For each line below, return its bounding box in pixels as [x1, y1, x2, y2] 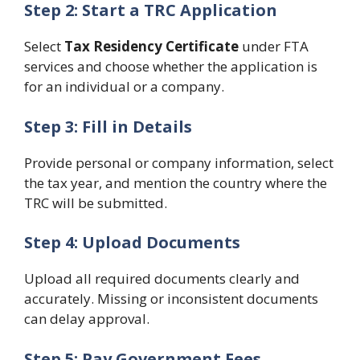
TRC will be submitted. [24, 193, 167, 212]
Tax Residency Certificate [64, 37, 242, 55]
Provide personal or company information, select [24, 153, 333, 172]
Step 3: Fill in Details [24, 115, 192, 137]
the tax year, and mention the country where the [24, 173, 327, 192]
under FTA [242, 37, 309, 55]
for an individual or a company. [24, 77, 224, 96]
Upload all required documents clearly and [24, 269, 300, 288]
